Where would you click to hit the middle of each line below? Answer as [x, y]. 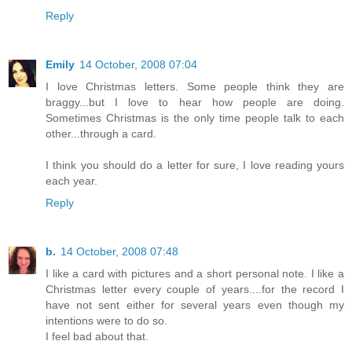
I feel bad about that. [97, 337]
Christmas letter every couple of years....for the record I [195, 290]
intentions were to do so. [106, 321]
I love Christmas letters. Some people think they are [195, 87]
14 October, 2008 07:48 [119, 252]
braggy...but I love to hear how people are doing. [195, 103]
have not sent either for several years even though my [195, 305]
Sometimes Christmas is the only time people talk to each [195, 118]
